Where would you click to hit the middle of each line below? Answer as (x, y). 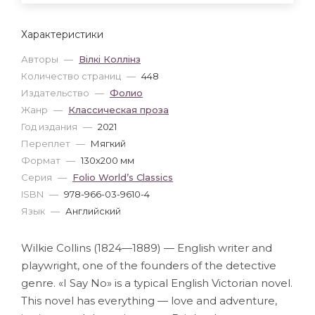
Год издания (50, 126)
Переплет (47, 143)
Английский (93, 211)
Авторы (41, 59)
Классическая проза (118, 109)
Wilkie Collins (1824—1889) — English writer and (147, 247)
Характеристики (62, 34)
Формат (42, 160)
